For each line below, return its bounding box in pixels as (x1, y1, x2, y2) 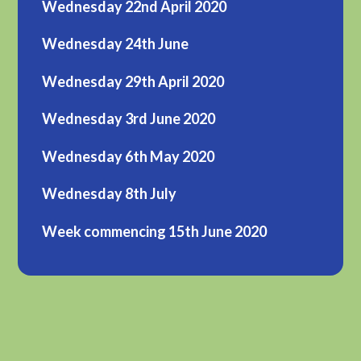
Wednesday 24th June (42, 35, 189, 53)
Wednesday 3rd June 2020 (42, 110, 216, 128)
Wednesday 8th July (42, 185, 177, 203)
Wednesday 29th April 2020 (42, 72, 225, 90)
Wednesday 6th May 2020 (42, 147, 215, 165)
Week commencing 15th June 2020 (42, 222, 268, 240)
